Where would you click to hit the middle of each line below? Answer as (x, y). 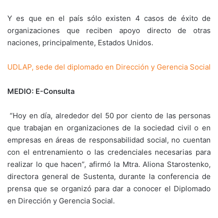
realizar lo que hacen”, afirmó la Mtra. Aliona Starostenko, (109, 164)
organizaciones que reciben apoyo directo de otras (109, 30)
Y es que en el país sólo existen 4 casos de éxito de (109, 18)
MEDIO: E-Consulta (41, 91)
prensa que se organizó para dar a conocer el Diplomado (109, 189)
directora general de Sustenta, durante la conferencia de (109, 176)
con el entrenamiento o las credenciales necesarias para (109, 152)
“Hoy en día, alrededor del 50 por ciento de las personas (110, 116)
